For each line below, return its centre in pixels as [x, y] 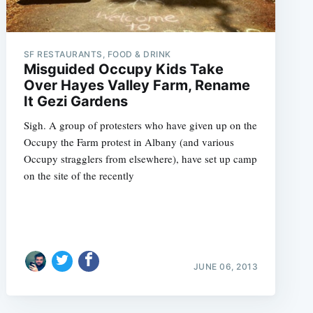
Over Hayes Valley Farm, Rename [137, 85]
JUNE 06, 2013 [226, 266]
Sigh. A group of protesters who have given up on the [140, 125]
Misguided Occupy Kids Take [123, 69]
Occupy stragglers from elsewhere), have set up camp [140, 159]
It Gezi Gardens [75, 101]
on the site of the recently [79, 175]
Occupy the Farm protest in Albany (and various [129, 142]
